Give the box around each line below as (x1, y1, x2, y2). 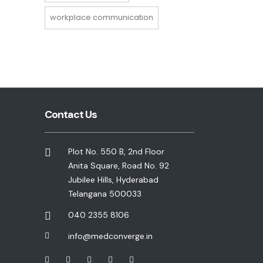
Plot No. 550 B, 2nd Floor (68, 146, 164, 157)
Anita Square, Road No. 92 (68, 160, 169, 171)
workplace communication (50, 12, 153, 23)
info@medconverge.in (68, 231, 153, 241)
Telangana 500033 (68, 188, 141, 199)
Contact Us (45, 107, 97, 122)
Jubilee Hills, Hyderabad (68, 174, 159, 185)
